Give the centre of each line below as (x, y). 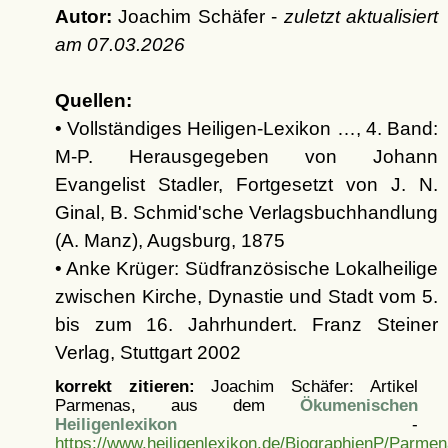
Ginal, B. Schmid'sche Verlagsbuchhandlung (246, 212)
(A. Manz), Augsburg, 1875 (169, 240)
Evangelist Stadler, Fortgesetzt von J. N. (246, 184)
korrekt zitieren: (124, 385)
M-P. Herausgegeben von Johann (246, 156)
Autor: (83, 16)
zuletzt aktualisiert (360, 16)
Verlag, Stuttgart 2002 (147, 352)
